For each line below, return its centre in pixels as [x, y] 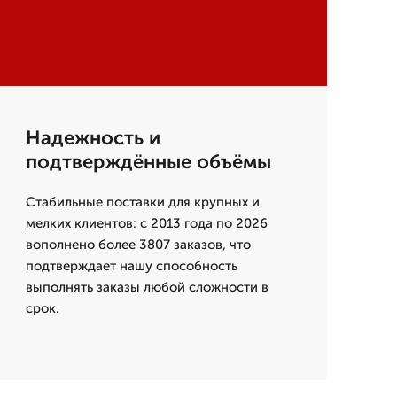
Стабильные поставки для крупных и [142, 202]
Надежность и [93, 138]
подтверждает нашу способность [131, 266]
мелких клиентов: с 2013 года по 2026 [146, 223]
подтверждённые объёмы [148, 162]
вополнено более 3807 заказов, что [138, 245]
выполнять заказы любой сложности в [147, 287]
